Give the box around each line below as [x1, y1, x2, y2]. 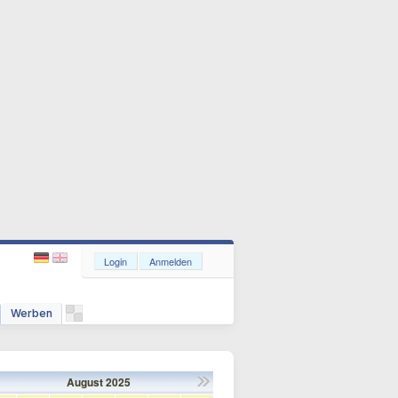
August [67, 374, 103, 390]
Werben [11, 306, 52, 320]
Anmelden [149, 254, 192, 268]
